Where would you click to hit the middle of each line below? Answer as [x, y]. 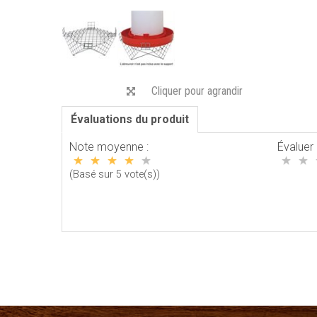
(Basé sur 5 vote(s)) [115, 174]
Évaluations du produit [130, 119]
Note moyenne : [109, 146]
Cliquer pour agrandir [197, 91]
